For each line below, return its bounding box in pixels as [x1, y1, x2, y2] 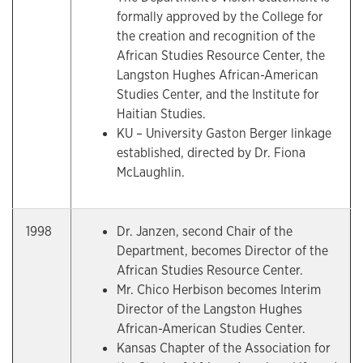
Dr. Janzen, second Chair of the [117, 223, 293, 240]
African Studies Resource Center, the [117, 47, 325, 64]
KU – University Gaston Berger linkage [117, 125, 331, 142]
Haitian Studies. [117, 105, 206, 122]
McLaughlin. [117, 164, 185, 181]
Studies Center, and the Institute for [117, 86, 319, 103]
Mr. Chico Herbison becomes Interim [117, 281, 321, 298]
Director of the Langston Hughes [117, 301, 302, 318]
